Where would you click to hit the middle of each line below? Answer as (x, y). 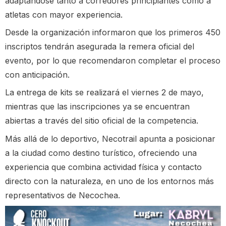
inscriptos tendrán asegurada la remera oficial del (100, 47)
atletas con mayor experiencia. (64, 14)
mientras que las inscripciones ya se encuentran (97, 107)
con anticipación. (37, 75)
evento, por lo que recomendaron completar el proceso (113, 61)
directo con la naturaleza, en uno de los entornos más (109, 181)
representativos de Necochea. (63, 195)
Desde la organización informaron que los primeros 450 (113, 33)
